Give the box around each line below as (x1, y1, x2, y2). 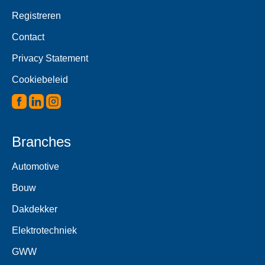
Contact (12, 31, 44, 42)
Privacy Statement (12, 53, 88, 63)
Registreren (12, 10, 61, 21)
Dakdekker (12, 203, 57, 214)
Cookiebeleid (12, 74, 68, 85)
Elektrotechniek (12, 225, 77, 235)
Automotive (12, 161, 59, 172)
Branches (12, 133, 71, 150)
